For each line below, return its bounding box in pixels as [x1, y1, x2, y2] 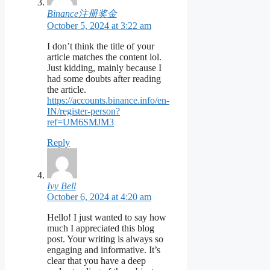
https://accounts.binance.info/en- [47, 95, 169, 105]
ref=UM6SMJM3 [47, 116, 114, 127]
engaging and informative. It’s [47, 244, 160, 255]
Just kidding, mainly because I [47, 62, 162, 73]
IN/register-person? [47, 105, 120, 116]
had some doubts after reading [47, 73, 161, 84]
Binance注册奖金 [47, 8, 117, 19]
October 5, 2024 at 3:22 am [47, 20, 151, 31]
